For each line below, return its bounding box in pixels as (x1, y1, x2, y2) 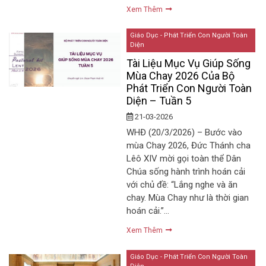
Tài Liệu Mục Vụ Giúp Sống (126, 57, 251, 70)
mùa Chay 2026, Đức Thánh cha (126, 140, 251, 151)
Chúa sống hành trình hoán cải (126, 166, 246, 178)
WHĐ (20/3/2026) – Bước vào (126, 127, 243, 138)
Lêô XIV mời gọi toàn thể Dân (126, 153, 242, 164)
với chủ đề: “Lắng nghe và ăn (126, 179, 238, 191)
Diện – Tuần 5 (126, 94, 192, 107)
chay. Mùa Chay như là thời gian (126, 192, 249, 204)
